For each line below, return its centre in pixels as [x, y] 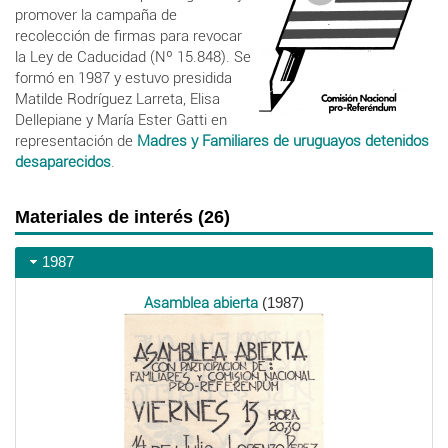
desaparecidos [63, 161]
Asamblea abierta [201, 302]
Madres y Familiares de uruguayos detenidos [283, 140]
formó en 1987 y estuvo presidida [123, 77]
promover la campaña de [96, 14]
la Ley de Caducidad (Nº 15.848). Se [133, 56]
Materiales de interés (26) [122, 216]
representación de [76, 140]
